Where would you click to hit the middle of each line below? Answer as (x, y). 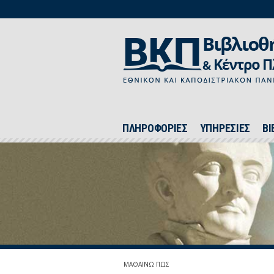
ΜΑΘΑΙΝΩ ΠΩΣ (146, 264)
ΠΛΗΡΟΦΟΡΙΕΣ (155, 128)
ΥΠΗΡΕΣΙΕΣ (225, 128)
